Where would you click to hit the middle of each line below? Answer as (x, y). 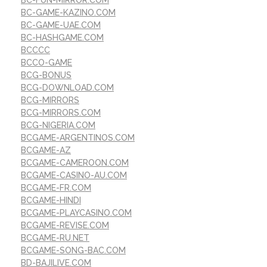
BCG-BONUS (46, 75)
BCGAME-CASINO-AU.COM (74, 176)
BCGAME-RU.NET (55, 238)
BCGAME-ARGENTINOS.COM (78, 138)
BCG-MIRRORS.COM (61, 113)
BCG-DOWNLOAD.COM (67, 88)
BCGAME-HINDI (51, 201)
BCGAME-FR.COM (56, 188)
